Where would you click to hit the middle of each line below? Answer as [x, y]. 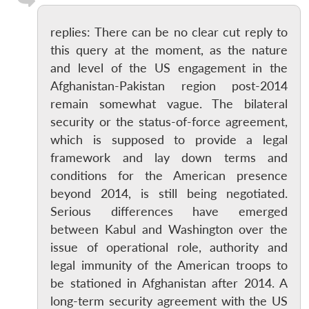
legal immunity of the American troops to [169, 265]
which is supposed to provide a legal [169, 139]
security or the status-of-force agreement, [169, 121]
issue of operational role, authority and [169, 247]
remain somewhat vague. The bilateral [169, 103]
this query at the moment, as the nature [169, 50]
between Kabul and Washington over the [169, 229]
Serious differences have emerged [169, 211]
